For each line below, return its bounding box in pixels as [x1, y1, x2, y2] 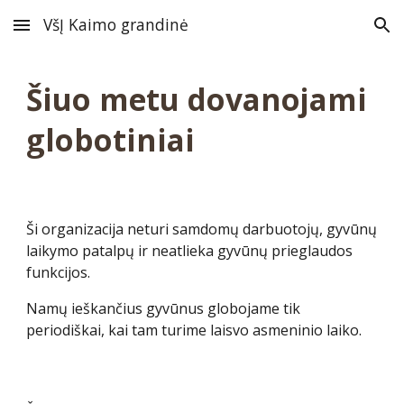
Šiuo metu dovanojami [26, 78, 368, 120]
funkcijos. [26, 262, 91, 282]
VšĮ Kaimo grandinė [43, 14, 188, 35]
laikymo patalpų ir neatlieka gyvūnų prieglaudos [26, 241, 353, 261]
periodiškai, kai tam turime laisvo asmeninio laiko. [26, 320, 363, 340]
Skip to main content [14, 25, 142, 41]
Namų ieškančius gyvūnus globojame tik [26, 298, 301, 318]
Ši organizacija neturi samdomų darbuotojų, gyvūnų [26, 219, 378, 239]
